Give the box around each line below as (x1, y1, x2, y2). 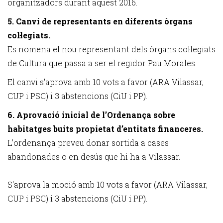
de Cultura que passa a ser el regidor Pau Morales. (7, 58, 197, 68)
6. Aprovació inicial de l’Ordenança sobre (7, 110, 175, 120)
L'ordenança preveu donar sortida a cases (7, 137, 169, 148)
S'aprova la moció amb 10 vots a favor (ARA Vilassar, (7, 179, 208, 190)
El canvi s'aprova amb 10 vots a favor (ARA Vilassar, (7, 77, 204, 87)
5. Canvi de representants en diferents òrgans (7, 16, 193, 26)
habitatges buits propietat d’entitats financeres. (7, 123, 203, 134)
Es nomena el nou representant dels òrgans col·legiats (7, 44, 216, 54)
